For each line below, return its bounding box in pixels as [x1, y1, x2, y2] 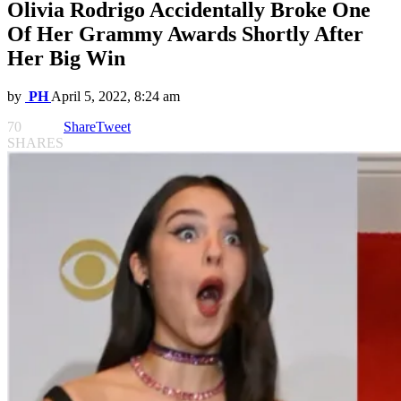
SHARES [7, 135, 64, 151]
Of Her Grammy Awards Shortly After [7, 22, 363, 47]
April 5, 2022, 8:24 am [51, 89, 180, 105]
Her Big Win [7, 47, 125, 71]
